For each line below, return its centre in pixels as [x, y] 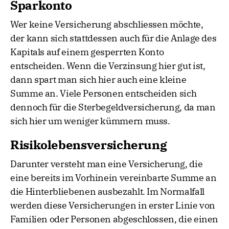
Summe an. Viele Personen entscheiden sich [104, 94]
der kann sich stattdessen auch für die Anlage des [113, 38]
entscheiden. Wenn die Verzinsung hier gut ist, [108, 66]
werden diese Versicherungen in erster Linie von [113, 205]
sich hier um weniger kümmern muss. [90, 121]
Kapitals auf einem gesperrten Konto [87, 52]
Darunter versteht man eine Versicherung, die [107, 164]
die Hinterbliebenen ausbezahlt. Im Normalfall [107, 192]
